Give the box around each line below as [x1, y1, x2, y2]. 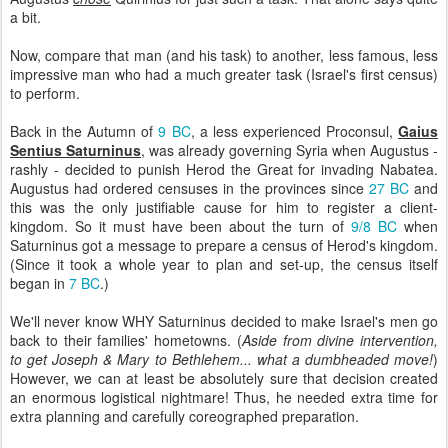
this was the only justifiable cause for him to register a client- [10, 197, 438, 217]
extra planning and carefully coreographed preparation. [10, 406, 359, 426]
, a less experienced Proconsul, [190, 121, 399, 141]
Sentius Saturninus [10, 140, 141, 160]
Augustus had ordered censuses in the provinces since [10, 178, 369, 198]
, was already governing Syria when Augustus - [141, 140, 438, 160]
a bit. [10, 7, 41, 27]
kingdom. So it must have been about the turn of [10, 216, 351, 236]
